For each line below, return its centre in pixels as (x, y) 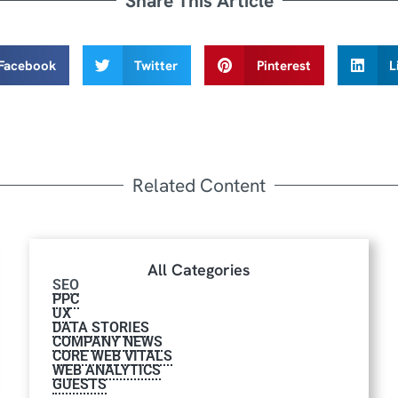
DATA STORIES (101, 328)
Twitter (156, 65)
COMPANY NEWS (108, 342)
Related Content (199, 186)
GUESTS (80, 385)
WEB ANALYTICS (107, 370)
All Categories (199, 270)
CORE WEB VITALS (113, 356)
